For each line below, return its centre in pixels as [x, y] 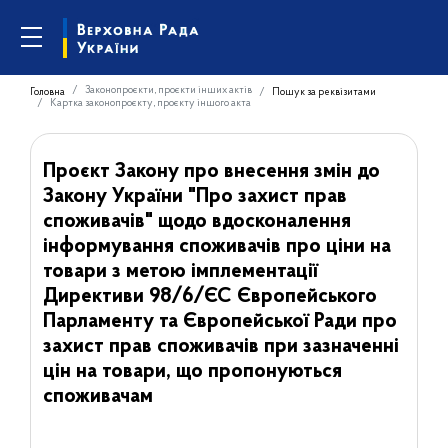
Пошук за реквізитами [324, 92]
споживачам [97, 396]
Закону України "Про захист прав [194, 196]
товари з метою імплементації [180, 271]
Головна [47, 92]
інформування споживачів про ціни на [216, 246]
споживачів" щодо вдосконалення [196, 221]
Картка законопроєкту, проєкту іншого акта [150, 103]
